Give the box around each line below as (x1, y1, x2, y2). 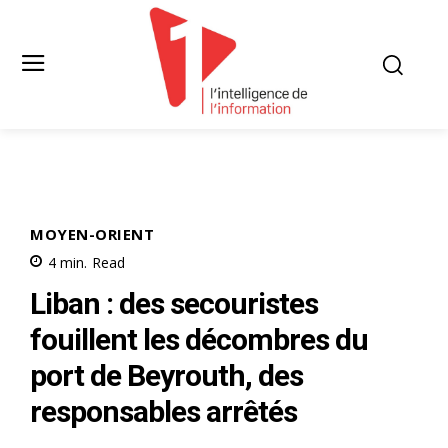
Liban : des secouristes (30, 285, 318, 321)
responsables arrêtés (30, 393, 297, 429)
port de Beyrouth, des (30, 357, 303, 393)
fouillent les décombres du (30, 321, 368, 357)
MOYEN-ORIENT (30, 223, 154, 244)
